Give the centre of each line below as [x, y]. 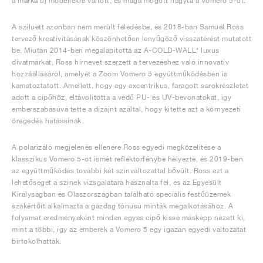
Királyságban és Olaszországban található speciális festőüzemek [121, 194]
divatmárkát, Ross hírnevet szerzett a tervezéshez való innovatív [120, 62]
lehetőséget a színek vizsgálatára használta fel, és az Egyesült [117, 183]
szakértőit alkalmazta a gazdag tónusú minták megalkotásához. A [122, 206]
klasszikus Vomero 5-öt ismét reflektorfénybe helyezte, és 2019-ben [127, 159]
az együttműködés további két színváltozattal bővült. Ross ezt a [120, 171]
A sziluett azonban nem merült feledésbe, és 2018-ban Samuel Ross [128, 27]
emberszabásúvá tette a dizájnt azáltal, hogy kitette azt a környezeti [127, 109]
